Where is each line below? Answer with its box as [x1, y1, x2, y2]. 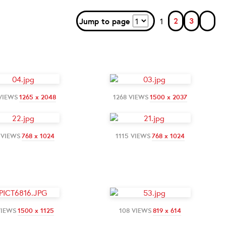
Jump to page [79, 16, 133, 27]
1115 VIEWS [116, 131, 151, 140]
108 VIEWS [119, 206, 152, 215]
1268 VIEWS [113, 92, 149, 101]
